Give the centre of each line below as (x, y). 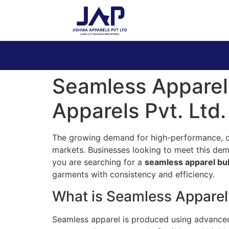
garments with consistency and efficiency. (133, 175)
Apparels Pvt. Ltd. (139, 111)
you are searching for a (98, 162)
